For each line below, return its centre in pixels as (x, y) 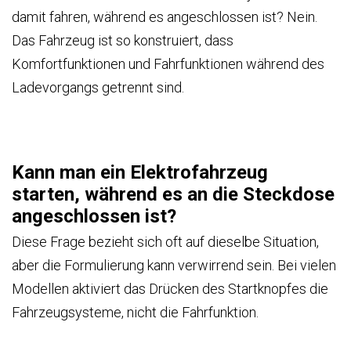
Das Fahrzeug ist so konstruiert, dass (123, 40)
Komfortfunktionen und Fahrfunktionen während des (168, 63)
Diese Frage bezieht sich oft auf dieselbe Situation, (165, 241)
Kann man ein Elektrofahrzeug (140, 172)
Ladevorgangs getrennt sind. (98, 87)
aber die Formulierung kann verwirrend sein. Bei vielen (174, 265)
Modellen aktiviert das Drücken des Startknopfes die (170, 288)
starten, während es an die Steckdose (173, 194)
